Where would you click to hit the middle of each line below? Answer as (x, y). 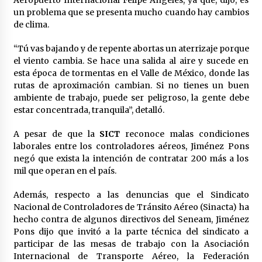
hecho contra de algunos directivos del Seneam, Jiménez (131, 219)
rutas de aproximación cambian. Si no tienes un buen (131, 85)
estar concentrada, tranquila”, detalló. (89, 110)
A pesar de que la (54, 134)
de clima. (31, 24)
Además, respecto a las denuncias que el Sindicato (131, 194)
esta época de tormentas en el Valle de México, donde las (131, 73)
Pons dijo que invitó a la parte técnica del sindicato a (131, 231)
